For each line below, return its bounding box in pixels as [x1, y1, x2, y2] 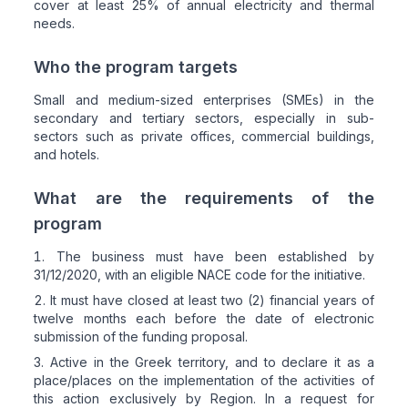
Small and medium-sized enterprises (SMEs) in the [34, 92, 374, 107]
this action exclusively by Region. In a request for [34, 391, 374, 406]
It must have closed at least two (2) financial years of [50, 292, 374, 308]
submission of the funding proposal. [34, 329, 249, 344]
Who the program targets [34, 57, 239, 76]
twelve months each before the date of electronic [34, 311, 374, 326]
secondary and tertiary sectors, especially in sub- [34, 110, 374, 126]
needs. [34, 15, 76, 31]
